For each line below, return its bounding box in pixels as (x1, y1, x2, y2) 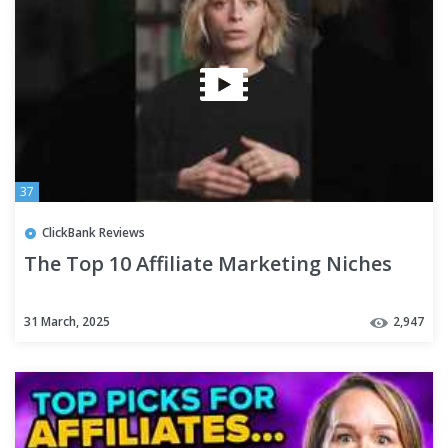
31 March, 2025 (24, 312, 110, 330)
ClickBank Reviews (42, 223, 145, 241)
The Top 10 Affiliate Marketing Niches (24, 250, 392, 278)
